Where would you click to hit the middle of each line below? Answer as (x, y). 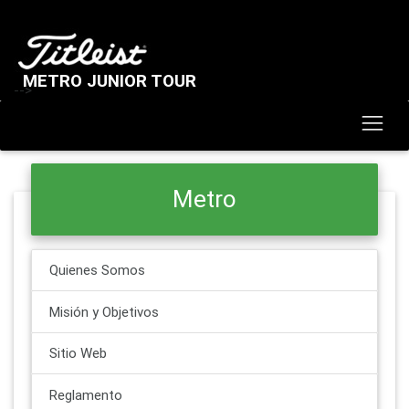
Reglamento (85, 394)
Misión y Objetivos (104, 311)
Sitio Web (78, 353)
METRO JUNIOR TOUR (110, 80)
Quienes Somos (97, 270)
